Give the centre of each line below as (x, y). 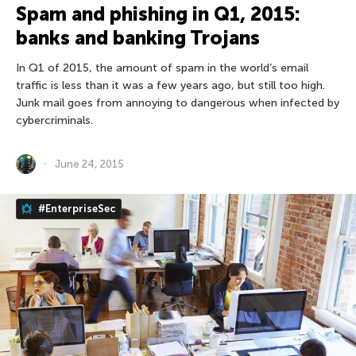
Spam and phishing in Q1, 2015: (158, 14)
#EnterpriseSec (76, 208)
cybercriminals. (54, 120)
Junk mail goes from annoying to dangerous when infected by (178, 103)
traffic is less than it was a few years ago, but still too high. (170, 85)
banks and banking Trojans (138, 37)
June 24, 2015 (89, 164)
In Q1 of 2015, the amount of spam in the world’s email (162, 68)
